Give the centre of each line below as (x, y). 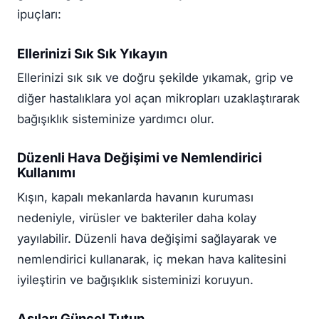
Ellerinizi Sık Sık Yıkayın (92, 53)
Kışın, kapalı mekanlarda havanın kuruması (135, 197)
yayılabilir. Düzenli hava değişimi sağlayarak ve (147, 238)
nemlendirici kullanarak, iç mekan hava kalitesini (152, 259)
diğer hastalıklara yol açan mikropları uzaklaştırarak (158, 98)
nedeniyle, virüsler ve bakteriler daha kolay (137, 218)
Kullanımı (46, 173)
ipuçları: (39, 15)
